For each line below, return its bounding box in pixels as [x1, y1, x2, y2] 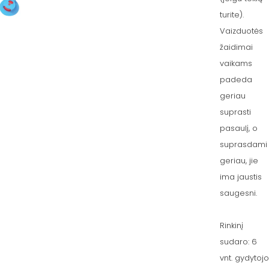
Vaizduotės [219, 25, 263, 37]
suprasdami [219, 139, 267, 150]
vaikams [219, 58, 252, 69]
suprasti [219, 106, 251, 118]
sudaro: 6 [219, 236, 257, 247]
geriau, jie [219, 155, 258, 166]
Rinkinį [219, 220, 243, 231]
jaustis [237, 171, 262, 183]
